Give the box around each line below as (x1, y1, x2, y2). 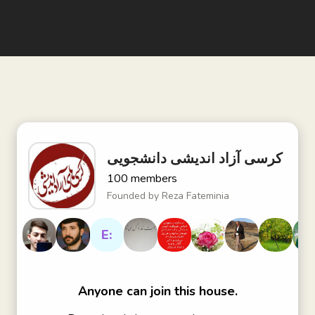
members (131, 171, 177, 186)
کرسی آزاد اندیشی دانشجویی (107, 149, 283, 168)
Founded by (107, 189, 162, 202)
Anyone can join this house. (77, 283, 238, 300)
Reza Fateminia (162, 189, 229, 202)
